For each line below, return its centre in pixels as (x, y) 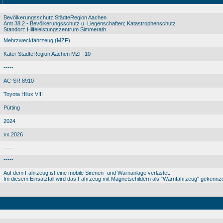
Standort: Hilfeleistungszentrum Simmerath (55, 29)
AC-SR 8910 (19, 80)
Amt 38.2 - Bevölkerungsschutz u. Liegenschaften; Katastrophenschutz (90, 23)
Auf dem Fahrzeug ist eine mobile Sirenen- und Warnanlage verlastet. (87, 172)
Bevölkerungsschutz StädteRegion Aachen (55, 17)
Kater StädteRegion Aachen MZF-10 (47, 54)
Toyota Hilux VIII (23, 94)
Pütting (12, 107)
